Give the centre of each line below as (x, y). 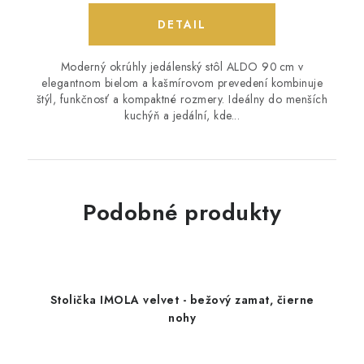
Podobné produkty (182, 213)
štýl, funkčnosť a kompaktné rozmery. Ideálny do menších (182, 100)
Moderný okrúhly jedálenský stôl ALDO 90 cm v (182, 67)
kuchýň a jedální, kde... (182, 116)
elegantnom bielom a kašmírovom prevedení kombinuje (182, 83)
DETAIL (182, 25)
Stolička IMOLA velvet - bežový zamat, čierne (182, 300)
